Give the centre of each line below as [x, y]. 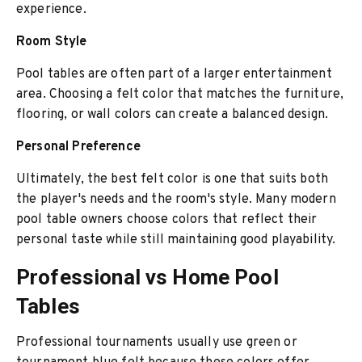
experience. [51, 10]
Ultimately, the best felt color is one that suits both [173, 179]
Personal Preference [78, 147]
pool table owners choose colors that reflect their [167, 220]
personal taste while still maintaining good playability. [176, 240]
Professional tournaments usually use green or [157, 343]
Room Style [52, 42]
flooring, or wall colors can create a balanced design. [173, 115]
